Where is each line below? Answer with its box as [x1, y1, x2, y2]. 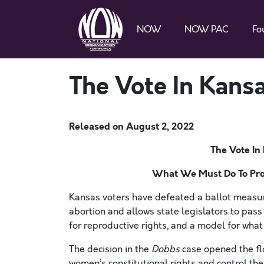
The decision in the [69, 243, 151, 256]
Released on [69, 120, 126, 133]
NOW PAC [184, 22, 229, 36]
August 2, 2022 [126, 120, 194, 133]
